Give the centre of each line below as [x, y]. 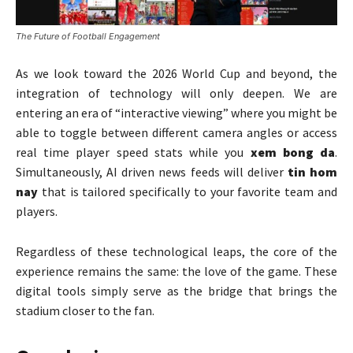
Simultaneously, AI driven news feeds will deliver [152, 171]
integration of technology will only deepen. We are [176, 93]
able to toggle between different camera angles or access [176, 132]
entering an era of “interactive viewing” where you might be [176, 112]
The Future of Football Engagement [88, 36]
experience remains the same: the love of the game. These [176, 271]
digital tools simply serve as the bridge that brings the [176, 290]
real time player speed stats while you [133, 152]
